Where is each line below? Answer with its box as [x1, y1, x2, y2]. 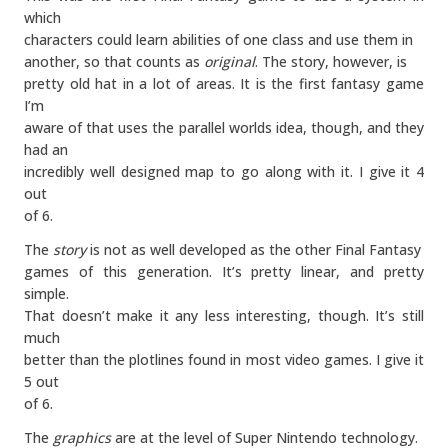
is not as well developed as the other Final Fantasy [86, 240, 421, 259]
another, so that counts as [24, 52, 204, 71]
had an [24, 140, 68, 159]
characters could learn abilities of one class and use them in [24, 30, 413, 49]
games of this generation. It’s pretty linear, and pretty [24, 262, 424, 281]
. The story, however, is [255, 52, 407, 71]
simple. [24, 284, 69, 303]
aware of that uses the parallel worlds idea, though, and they [24, 118, 424, 137]
